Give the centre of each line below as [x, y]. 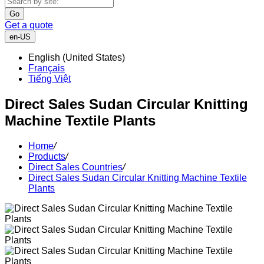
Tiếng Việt [49, 79]
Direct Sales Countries [75, 167]
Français [47, 68]
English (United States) [77, 57]
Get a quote [29, 25]
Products [47, 156]
